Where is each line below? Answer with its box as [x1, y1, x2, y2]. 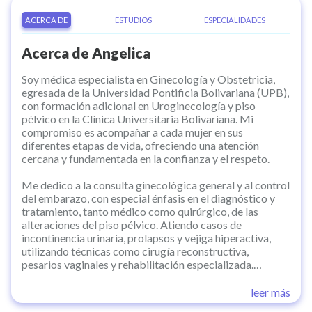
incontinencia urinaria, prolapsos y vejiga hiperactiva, [22, 231, 271, 245]
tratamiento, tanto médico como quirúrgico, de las [22, 205, 258, 219]
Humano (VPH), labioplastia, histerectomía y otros [22, 284, 262, 298]
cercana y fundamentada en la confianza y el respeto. [22, 152, 270, 166]
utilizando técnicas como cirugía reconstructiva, [22, 244, 249, 258]
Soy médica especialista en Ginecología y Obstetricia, [22, 72, 275, 86]
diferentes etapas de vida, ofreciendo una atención [22, 139, 259, 153]
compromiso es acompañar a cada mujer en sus [22, 125, 243, 139]
